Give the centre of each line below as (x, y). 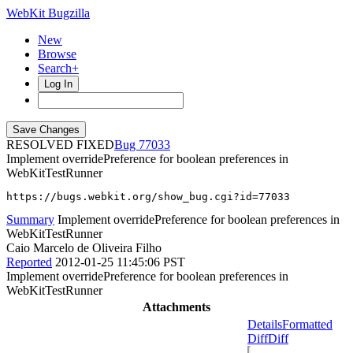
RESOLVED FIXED (60, 145)
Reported (29, 262)
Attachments (176, 307)
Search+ (58, 68)
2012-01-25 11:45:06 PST (120, 262)
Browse (57, 54)
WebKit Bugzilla (48, 13)
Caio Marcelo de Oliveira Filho (84, 248)
